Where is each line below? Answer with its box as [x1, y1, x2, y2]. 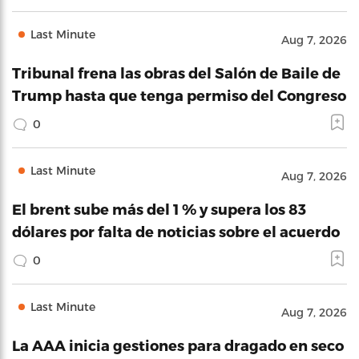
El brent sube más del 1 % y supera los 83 [12, 200, 306, 217]
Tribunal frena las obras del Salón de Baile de [12, 64, 341, 81]
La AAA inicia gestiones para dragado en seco [12, 337, 344, 353]
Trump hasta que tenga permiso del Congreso [12, 87, 346, 103]
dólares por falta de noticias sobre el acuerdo [12, 223, 340, 240]
